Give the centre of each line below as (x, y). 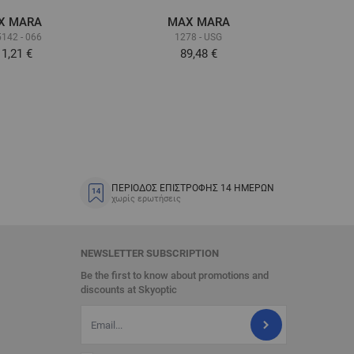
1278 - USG (199, 37)
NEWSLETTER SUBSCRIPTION (150, 254)
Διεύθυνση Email (117, 311)
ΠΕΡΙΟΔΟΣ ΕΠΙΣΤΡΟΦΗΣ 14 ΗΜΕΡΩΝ (193, 188)
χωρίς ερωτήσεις (146, 198)
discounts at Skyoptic (129, 290)
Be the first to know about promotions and (175, 276)
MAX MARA (198, 22)
